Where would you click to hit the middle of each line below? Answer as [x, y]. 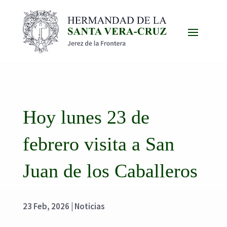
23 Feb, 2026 [46, 206]
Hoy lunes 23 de [86, 117]
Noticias [89, 206]
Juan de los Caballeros [110, 171]
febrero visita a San [98, 144]
